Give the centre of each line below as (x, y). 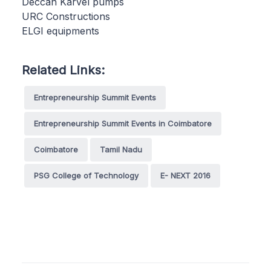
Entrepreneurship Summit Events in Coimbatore (123, 123)
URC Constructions (66, 16)
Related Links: (63, 70)
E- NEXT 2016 (185, 175)
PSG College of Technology (86, 175)
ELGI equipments (60, 31)
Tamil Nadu (121, 149)
